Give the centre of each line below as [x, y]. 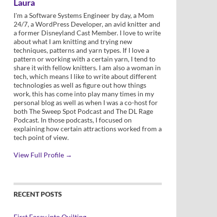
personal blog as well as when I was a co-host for [86, 102]
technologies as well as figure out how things [80, 85]
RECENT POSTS [38, 194]
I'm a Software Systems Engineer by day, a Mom [84, 15]
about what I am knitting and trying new [73, 41]
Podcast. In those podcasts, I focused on [73, 120]
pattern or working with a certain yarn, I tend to [85, 59]
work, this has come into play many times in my [84, 94]
